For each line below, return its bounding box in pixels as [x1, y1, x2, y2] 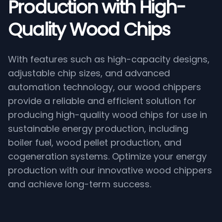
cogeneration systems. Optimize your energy [8, 150, 207, 163]
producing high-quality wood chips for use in [8, 109, 207, 121]
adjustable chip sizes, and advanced [8, 67, 170, 79]
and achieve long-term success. [8, 178, 151, 190]
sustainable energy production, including [8, 122, 188, 135]
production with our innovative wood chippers [8, 164, 212, 176]
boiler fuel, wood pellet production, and [8, 136, 181, 149]
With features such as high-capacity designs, [8, 53, 210, 65]
